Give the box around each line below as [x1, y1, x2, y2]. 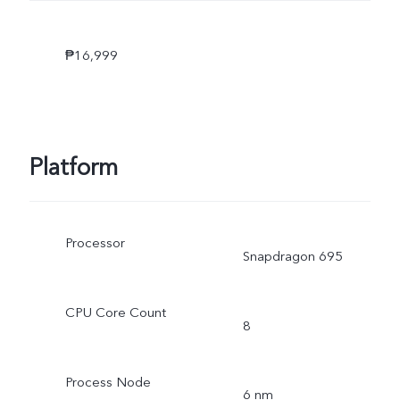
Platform [29, 152, 118, 185]
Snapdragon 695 [242, 246, 343, 265]
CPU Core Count [64, 303, 166, 321]
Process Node [64, 372, 151, 391]
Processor [64, 233, 125, 252]
